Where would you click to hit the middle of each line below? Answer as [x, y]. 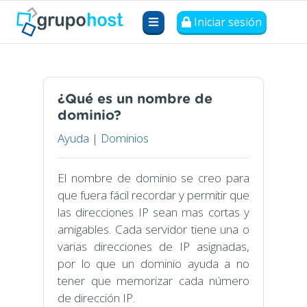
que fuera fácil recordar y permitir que [153, 195]
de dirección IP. [96, 298]
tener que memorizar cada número [153, 281]
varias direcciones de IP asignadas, [153, 246]
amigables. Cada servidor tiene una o [153, 229]
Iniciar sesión [227, 22]
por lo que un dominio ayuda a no [153, 263]
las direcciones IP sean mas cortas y [153, 212]
